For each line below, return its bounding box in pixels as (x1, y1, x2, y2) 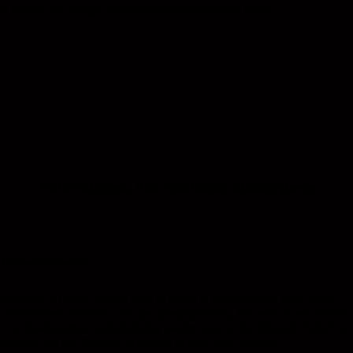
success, (77, 177, 136, 196)
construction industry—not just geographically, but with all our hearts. (2, 307, 348, 321)
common (164, 177, 231, 196)
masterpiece (230, 177, 315, 196)
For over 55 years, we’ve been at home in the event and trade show (2, 292, 336, 307)
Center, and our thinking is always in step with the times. (2, 335, 283, 349)
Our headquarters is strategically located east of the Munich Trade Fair (2, 321, 350, 335)
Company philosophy (2, 256, 90, 268)
